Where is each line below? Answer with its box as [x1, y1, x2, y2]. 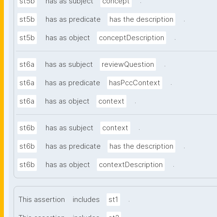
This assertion [18, 195, 65, 204]
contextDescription [99, 160, 163, 170]
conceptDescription [99, 33, 164, 43]
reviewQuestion [102, 60, 154, 69]
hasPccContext [109, 78, 160, 88]
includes [73, 195, 100, 204]
